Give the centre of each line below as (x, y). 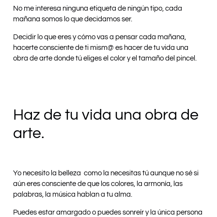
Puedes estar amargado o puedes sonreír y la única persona (108, 212)
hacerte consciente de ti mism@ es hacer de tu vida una (101, 47)
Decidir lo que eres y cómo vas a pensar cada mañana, (100, 37)
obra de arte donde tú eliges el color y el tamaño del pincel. (105, 58)
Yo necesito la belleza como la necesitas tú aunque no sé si (106, 173)
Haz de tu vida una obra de (106, 115)
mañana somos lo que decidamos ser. (73, 19)
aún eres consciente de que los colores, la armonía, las (98, 184)
